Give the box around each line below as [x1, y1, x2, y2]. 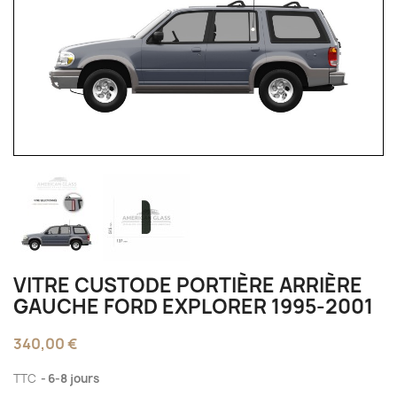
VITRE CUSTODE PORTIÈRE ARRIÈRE [13, 271, 362, 299]
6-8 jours [48, 370, 99, 386]
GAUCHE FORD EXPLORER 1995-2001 [13, 292, 373, 320]
